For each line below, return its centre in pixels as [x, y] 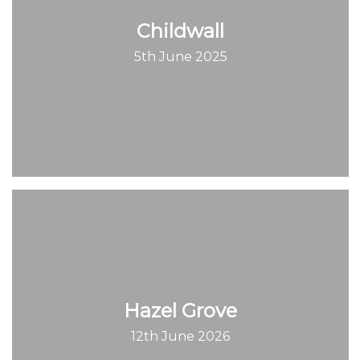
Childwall [180, 31]
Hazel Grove [180, 310]
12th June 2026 [180, 336]
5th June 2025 [180, 57]
